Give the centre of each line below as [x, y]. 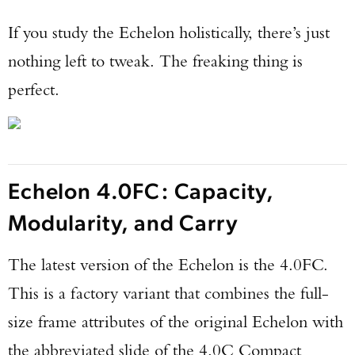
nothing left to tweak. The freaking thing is [155, 61]
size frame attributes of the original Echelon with [176, 321]
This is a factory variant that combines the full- [168, 293]
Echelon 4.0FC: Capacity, [141, 190]
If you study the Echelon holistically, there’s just [169, 32]
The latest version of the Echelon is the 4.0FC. [168, 264]
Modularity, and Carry [123, 221]
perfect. [34, 89]
